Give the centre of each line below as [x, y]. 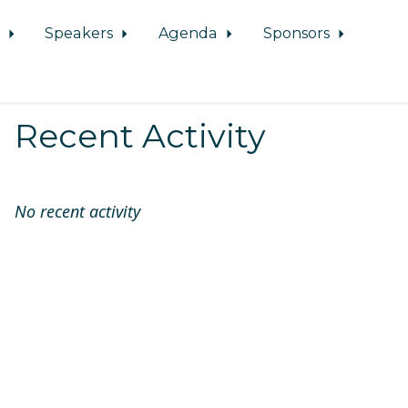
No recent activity [77, 211]
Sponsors [298, 33]
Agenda [190, 33]
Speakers [81, 33]
